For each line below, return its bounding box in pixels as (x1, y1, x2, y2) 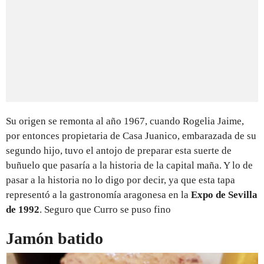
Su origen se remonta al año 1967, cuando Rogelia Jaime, (6, 115, 244, 127)
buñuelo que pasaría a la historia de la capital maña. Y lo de (6, 159, 253, 171)
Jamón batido (6, 229, 103, 247)
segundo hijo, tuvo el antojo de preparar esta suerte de (6, 144, 232, 156)
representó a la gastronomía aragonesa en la (6, 189, 191, 200)
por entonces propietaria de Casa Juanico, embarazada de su (6, 130, 256, 141)
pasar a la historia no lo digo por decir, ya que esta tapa (6, 174, 235, 186)
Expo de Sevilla (191, 189, 258, 200)
